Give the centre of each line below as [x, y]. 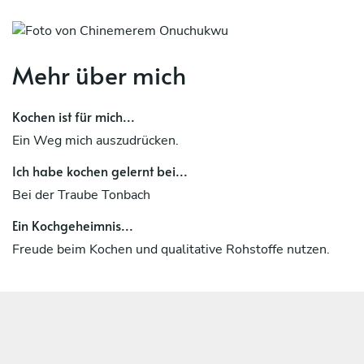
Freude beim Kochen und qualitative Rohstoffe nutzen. [171, 249]
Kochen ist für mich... [74, 116]
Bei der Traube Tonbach [81, 195]
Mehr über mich [99, 74]
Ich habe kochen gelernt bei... [100, 170]
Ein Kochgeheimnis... [73, 225]
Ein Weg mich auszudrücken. [95, 140]
